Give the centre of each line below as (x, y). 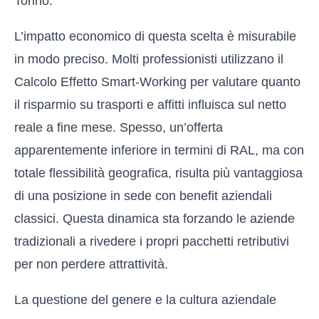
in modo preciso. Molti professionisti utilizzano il (149, 59)
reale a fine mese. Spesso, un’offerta (119, 127)
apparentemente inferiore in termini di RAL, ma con (159, 150)
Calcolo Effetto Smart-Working (100, 82)
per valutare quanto (244, 82)
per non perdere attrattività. (91, 264)
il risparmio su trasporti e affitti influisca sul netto (150, 105)
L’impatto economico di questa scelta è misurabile (155, 36)
